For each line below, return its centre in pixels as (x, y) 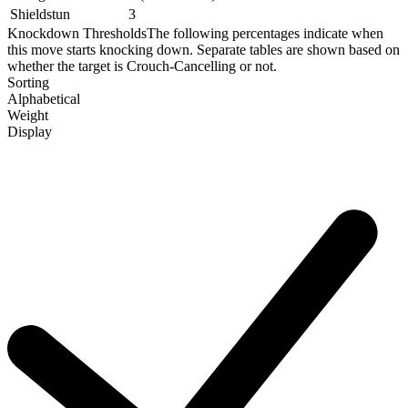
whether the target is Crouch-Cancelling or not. (142, 66)
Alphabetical (44, 98)
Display (30, 131)
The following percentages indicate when (265, 33)
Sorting (28, 82)
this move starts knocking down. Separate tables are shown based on (204, 49)
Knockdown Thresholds (77, 33)
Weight (28, 115)
